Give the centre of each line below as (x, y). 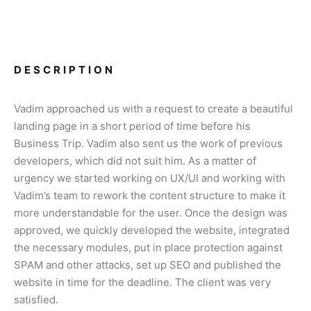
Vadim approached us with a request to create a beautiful (153, 109)
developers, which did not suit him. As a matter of (135, 161)
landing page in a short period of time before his (132, 126)
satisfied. (36, 300)
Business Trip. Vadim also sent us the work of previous (148, 143)
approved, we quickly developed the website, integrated (152, 230)
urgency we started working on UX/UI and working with (150, 178)
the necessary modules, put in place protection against (148, 247)
